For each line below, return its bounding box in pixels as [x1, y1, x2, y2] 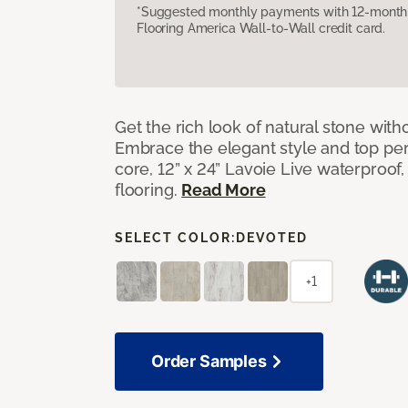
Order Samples [151, 351, 267, 371]
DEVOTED [236, 229, 308, 245]
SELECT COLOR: [115, 229, 236, 245]
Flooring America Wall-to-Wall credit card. [137, 20, 386, 36]
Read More [181, 179, 266, 199]
